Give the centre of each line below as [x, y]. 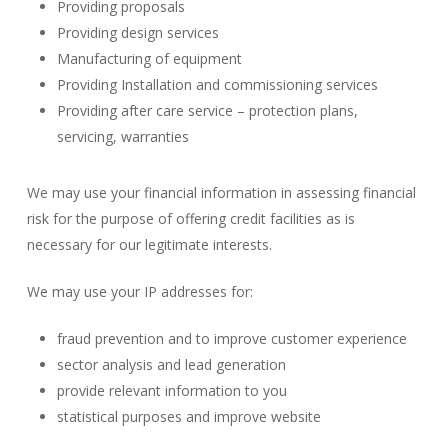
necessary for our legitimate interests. [149, 244]
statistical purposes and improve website [188, 416]
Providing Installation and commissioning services [217, 84]
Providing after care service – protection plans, [207, 110]
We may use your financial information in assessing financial [221, 192]
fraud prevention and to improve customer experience [231, 338]
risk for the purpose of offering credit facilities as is [190, 218]
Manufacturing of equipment [149, 58]
